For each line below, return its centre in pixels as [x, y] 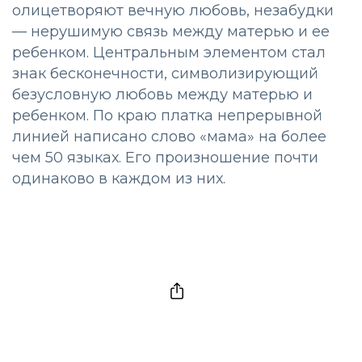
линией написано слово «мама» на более [169, 136]
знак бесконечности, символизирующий [165, 73]
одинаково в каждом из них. [119, 178]
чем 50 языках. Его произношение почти [165, 157]
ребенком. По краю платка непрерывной [167, 115]
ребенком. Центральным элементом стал [169, 52]
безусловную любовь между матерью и [162, 94]
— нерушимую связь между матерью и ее [171, 31]
